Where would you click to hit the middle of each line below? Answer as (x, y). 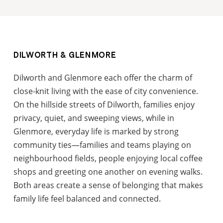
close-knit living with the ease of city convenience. (106, 91)
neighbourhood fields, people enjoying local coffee (108, 158)
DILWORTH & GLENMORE (65, 55)
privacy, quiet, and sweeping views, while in (94, 117)
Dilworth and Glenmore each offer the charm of (103, 77)
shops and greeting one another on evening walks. (108, 171)
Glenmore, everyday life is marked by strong (96, 131)
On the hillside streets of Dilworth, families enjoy (104, 104)
